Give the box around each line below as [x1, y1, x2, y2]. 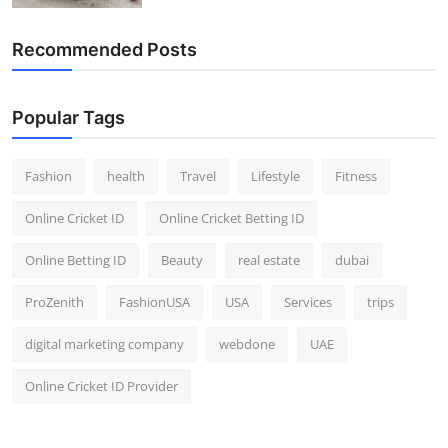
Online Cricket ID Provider [25, 376, 178, 395]
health [107, 166, 145, 185]
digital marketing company [25, 334, 184, 353]
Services [284, 292, 332, 311]
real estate [238, 250, 300, 269]
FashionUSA [119, 292, 190, 311]
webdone [219, 334, 275, 353]
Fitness [335, 166, 377, 185]
